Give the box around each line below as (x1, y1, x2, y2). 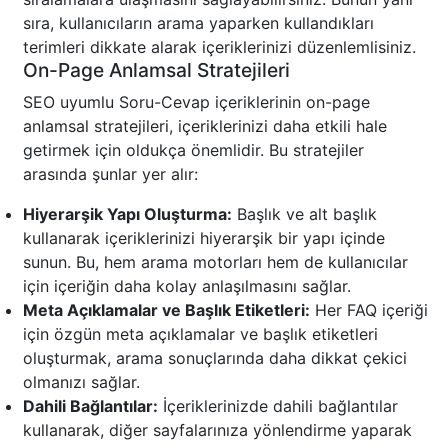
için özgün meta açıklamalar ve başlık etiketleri (23, 324, 378, 345)
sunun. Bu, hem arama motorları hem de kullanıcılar (23, 252, 408, 273)
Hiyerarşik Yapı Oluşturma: (23, 204, 232, 225)
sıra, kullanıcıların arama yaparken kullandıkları (23, 13, 374, 34)
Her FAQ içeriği (310, 300, 428, 321)
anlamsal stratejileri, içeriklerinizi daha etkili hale (23, 116, 387, 137)
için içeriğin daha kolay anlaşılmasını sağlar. (23, 276, 351, 297)
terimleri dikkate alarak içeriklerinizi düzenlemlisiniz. (23, 37, 416, 58)
